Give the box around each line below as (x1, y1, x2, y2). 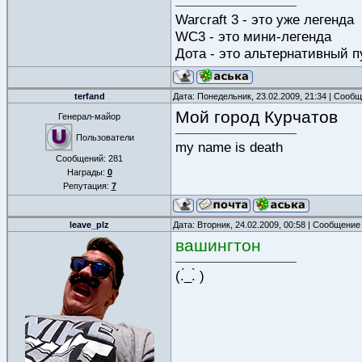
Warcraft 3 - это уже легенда (175, 11, 354, 27)
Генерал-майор (58, 112, 120, 121)
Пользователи (75, 133, 134, 142)
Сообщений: (56, 154, 108, 163)
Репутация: (62, 181, 112, 191)
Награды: (66, 167, 107, 177)
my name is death (175, 138, 283, 155)
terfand (74, 91, 105, 101)
